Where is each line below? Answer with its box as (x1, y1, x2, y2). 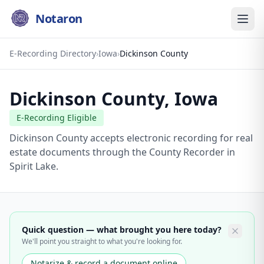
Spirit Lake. (9, 160, 58, 173)
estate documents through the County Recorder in (9, 146, 235, 159)
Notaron (35, 11, 82, 27)
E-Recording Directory (9, 48, 96, 59)
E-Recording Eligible (16, 112, 97, 123)
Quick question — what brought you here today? (22, 224, 222, 235)
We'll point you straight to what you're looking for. (22, 236, 182, 246)
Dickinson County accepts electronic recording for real (9, 131, 253, 144)
